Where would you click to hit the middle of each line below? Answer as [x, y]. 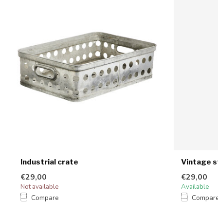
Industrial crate [49, 162]
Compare [45, 198]
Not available [40, 187]
